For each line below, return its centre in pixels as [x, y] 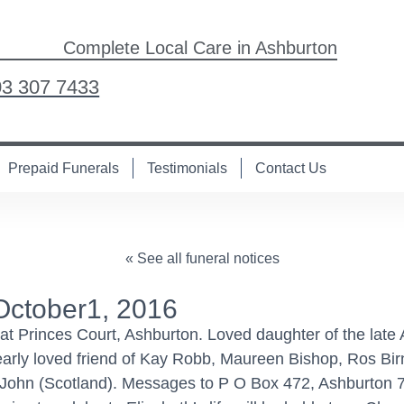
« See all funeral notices [202, 258]
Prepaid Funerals [64, 168]
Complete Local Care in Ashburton [200, 48]
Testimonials [187, 168]
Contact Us [291, 168]
